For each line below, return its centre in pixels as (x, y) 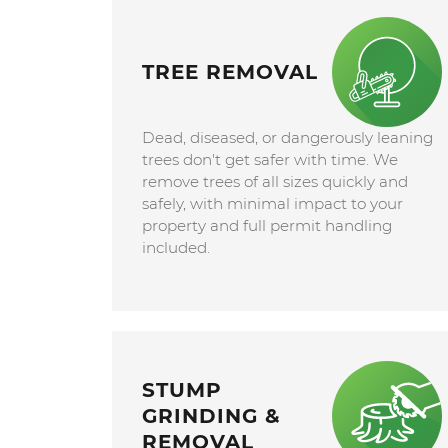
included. (175, 247)
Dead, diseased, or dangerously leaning (287, 137)
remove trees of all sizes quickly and (274, 181)
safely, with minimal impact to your (272, 203)
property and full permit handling (266, 225)
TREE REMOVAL (229, 71)
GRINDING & (211, 415)
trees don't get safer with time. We (269, 159)
